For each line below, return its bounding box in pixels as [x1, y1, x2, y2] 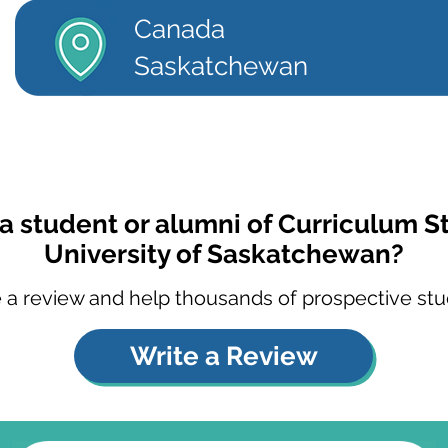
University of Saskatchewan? [44, 239, 404, 269]
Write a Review [129, 341, 318, 371]
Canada [134, 14, 225, 44]
